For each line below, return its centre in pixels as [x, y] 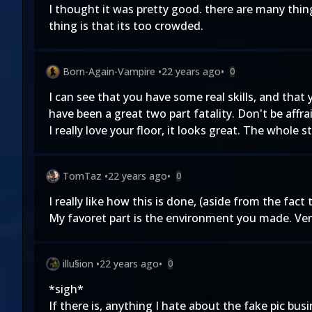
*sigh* [66, 289]
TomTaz [82, 176]
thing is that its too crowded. [126, 26]
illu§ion [78, 264]
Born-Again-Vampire [109, 71]
